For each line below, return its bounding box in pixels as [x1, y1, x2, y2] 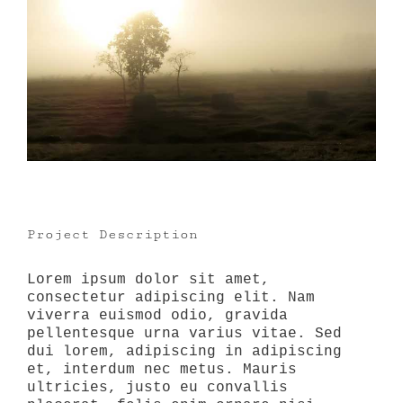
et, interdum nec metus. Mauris [27, 362, 297, 379]
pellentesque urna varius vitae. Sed [27, 326, 342, 343]
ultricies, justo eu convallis [27, 380, 288, 397]
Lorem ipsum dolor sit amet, [27, 272, 270, 289]
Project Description [27, 227, 198, 243]
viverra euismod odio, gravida [27, 308, 288, 325]
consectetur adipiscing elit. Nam [27, 290, 315, 307]
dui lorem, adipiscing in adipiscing [27, 344, 342, 361]
